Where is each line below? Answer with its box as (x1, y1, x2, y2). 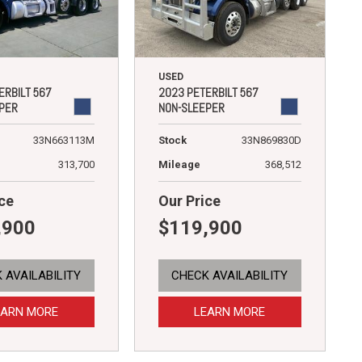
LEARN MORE (194, 304, 266, 319)
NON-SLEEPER (158, 99, 225, 116)
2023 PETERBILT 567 (158, 84, 259, 100)
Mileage (158, 158, 200, 170)
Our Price (158, 192, 221, 209)
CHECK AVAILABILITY (171, 267, 288, 283)
